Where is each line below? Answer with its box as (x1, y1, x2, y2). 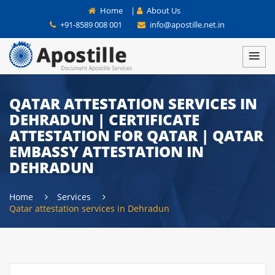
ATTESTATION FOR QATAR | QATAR (9, 125, 263, 145)
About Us (145, 5, 180, 16)
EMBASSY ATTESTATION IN (9, 141, 204, 161)
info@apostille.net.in (147, 19, 225, 30)
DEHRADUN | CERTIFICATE (9, 109, 199, 130)
